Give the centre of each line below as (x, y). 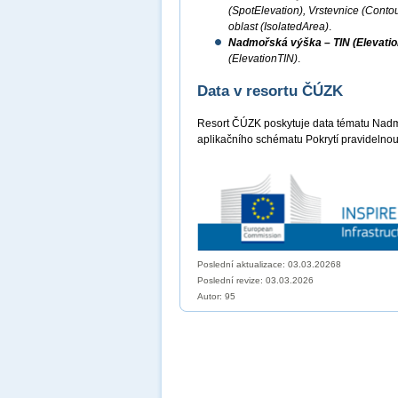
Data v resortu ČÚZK (270, 91)
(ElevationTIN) (263, 59)
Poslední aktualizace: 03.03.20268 (269, 264)
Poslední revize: (231, 280)
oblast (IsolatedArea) (279, 27)
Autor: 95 (216, 296)
